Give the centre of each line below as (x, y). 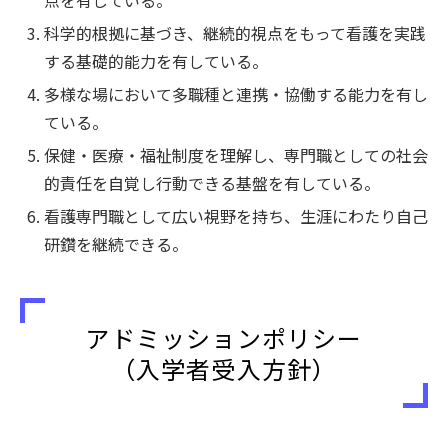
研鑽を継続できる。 (116, 244)
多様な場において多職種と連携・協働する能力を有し (236, 94)
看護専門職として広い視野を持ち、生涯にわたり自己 (236, 216)
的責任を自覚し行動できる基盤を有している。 (212, 183)
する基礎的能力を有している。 (156, 61)
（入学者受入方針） (224, 368)
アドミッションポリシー (224, 337)
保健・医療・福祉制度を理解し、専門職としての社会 (236, 155)
